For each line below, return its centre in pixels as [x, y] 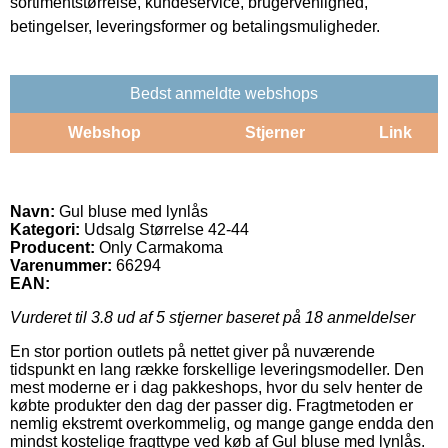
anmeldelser [369, 317]
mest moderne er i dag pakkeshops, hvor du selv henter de [216, 387]
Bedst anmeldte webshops [224, 93]
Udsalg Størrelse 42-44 [164, 229]
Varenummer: [61, 265]
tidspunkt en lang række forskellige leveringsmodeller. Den [217, 369]
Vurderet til [50, 317]
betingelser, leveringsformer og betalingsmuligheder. [195, 26]
